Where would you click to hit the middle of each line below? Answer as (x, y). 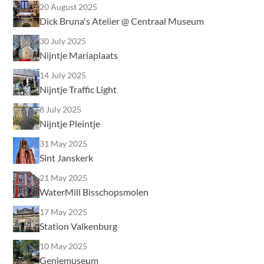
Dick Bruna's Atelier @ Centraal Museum (122, 21)
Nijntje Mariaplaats (79, 55)
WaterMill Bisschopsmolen (94, 192)
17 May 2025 (64, 212)
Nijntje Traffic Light (78, 89)
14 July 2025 (63, 75)
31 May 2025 (64, 143)
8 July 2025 (61, 109)
